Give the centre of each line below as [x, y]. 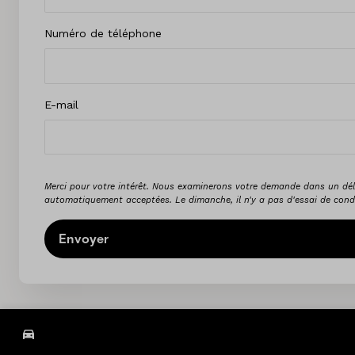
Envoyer [84, 239]
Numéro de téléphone [103, 33]
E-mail [61, 104]
